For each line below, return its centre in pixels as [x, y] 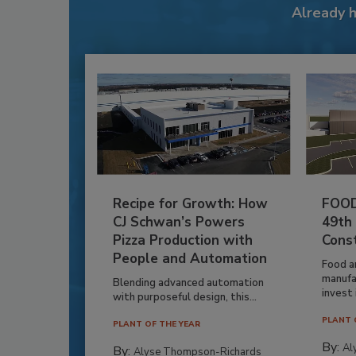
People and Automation [190, 258]
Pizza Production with [183, 240]
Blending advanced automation [188, 282]
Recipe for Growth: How [190, 203]
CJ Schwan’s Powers [179, 222]
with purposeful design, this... [185, 297]
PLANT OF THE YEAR [157, 324]
